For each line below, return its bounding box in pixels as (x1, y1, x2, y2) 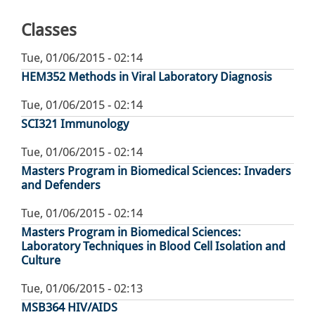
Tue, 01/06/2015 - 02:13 (21, 281, 143, 296)
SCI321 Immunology (21, 117, 129, 131)
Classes (21, 20, 77, 41)
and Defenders (21, 178, 101, 193)
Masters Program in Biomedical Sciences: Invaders (21, 164, 291, 179)
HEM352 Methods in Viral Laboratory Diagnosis (21, 70, 272, 84)
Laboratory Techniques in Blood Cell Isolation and (21, 239, 285, 254)
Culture (21, 253, 60, 268)
